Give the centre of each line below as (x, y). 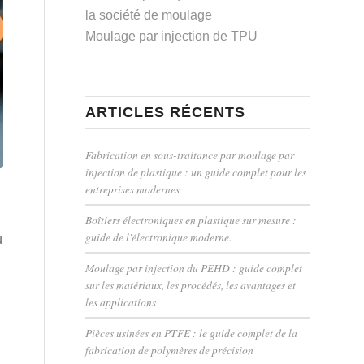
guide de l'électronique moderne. (159, 237)
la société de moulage (149, 15)
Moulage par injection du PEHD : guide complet (194, 268)
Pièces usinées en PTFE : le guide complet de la (192, 333)
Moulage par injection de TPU (172, 36)
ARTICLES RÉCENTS (166, 112)
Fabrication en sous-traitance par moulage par (190, 155)
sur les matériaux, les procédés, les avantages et (191, 285)
